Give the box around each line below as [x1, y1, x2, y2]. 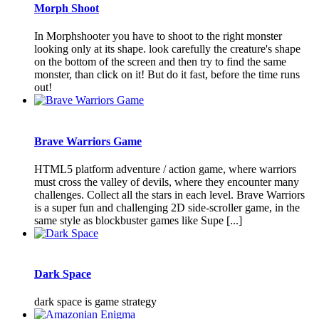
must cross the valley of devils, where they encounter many [34, 175, 299, 188]
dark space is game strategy [34, 296, 157, 308]
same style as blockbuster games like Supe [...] [34, 214, 242, 226]
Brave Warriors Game [34, 135, 142, 147]
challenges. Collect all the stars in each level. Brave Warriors [34, 188, 305, 201]
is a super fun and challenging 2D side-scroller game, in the [34, 201, 300, 214]
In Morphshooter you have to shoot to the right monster [34, 30, 282, 43]
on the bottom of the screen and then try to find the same [34, 56, 286, 68]
